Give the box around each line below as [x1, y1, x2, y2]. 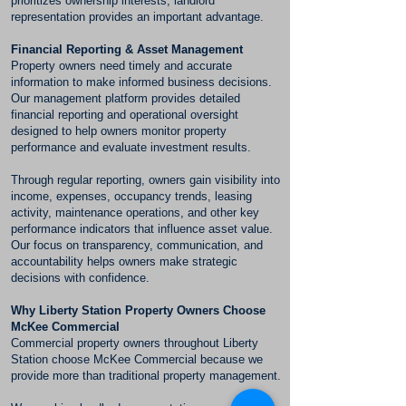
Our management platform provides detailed [11, 92, 240, 105]
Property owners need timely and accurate [11, 59, 232, 72]
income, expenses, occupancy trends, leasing [11, 189, 252, 203]
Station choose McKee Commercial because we [11, 353, 263, 366]
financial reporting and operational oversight [11, 108, 238, 121]
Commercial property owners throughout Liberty [11, 336, 258, 350]
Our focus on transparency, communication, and [11, 238, 263, 252]
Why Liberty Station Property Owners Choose [11, 304, 266, 317]
